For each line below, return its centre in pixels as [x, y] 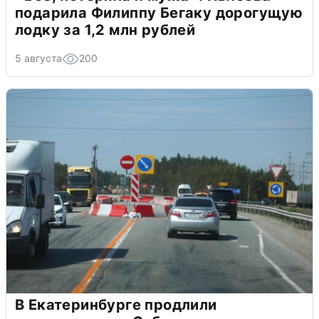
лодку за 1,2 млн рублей [105, 30]
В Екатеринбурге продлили [116, 305]
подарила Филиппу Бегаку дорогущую [159, 13]
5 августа [38, 58]
